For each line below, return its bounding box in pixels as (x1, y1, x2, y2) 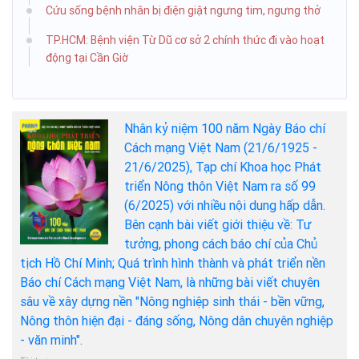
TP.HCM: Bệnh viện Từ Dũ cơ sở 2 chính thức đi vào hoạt (46, 33, 325, 46)
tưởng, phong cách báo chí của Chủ (124, 236, 317, 252)
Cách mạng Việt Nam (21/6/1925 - (124, 139, 317, 155)
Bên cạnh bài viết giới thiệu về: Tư (124, 216, 312, 232)
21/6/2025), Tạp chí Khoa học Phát (124, 159, 321, 175)
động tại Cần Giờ (46, 50, 128, 64)
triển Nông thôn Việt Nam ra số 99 (124, 178, 316, 194)
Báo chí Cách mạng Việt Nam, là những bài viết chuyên (20, 274, 320, 290)
